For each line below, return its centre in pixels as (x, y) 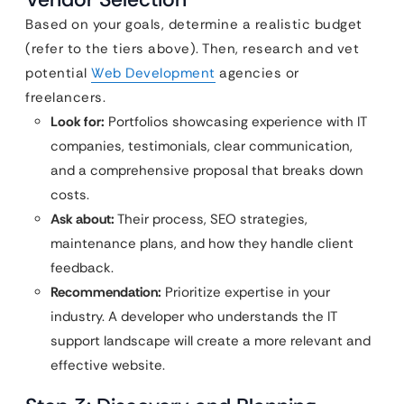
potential (58, 73)
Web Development (153, 73)
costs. (70, 195)
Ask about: (83, 219)
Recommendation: (106, 292)
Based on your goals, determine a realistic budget (194, 24)
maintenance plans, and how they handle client (202, 243)
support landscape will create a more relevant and (211, 341)
